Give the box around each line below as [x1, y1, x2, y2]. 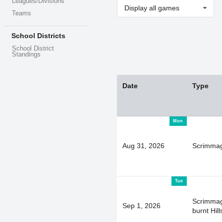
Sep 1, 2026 [122, 201, 161, 210]
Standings [12, 51, 41, 58]
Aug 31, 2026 [122, 141, 165, 150]
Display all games [124, 4, 179, 12]
